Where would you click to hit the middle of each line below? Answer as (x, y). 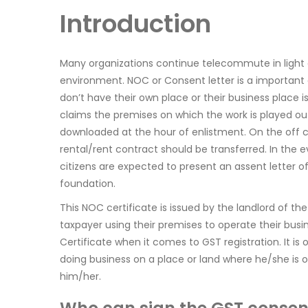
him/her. (80, 277)
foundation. (88, 184)
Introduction (135, 24)
